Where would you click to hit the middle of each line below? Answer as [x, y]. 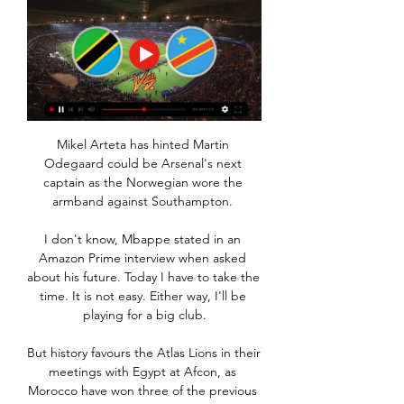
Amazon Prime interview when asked [142, 258]
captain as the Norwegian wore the [142, 183]
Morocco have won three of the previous [142, 391]
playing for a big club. [144, 315]
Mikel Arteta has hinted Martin [142, 145]
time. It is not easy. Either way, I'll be [142, 296]
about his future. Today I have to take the [143, 277]
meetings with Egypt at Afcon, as [142, 372]
